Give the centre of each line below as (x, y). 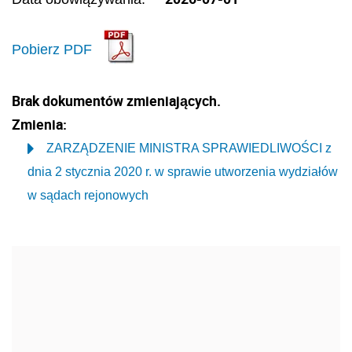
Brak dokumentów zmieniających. (116, 100)
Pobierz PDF (52, 49)
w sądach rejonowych (88, 195)
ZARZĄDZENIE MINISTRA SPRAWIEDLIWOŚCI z (189, 148)
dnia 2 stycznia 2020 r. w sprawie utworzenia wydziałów (183, 171)
